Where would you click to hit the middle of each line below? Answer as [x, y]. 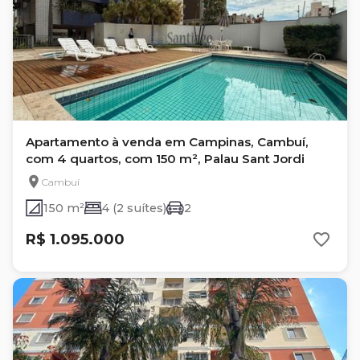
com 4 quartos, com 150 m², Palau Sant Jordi [165, 159]
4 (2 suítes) [134, 208]
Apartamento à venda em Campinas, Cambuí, [167, 142]
